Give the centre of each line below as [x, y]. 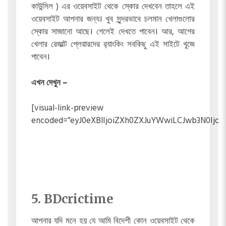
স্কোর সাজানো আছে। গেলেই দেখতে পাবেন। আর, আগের [113, 32]
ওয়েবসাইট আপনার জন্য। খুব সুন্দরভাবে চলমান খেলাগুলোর [113, 20]
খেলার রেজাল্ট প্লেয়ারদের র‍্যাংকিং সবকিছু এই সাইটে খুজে [113, 45]
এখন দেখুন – [49, 83]
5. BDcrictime [72, 199]
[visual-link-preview [67, 108]
